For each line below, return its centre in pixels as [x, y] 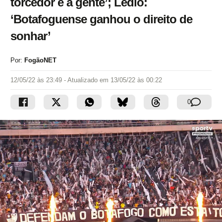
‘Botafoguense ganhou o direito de [101, 19]
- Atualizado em [87, 80]
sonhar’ [30, 36]
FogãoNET [40, 60]
